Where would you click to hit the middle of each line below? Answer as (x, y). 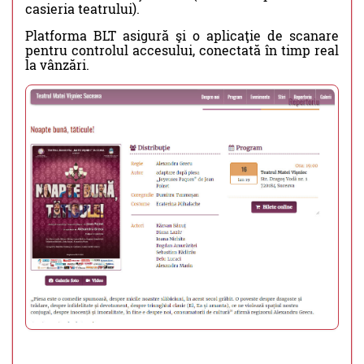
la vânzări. (57, 65)
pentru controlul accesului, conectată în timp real (182, 50)
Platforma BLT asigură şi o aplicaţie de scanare (182, 35)
